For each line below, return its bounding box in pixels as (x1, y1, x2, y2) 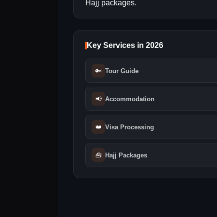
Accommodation (105, 95, 155, 103)
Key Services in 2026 (87, 41, 163, 50)
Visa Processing (105, 123, 154, 131)
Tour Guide (105, 67, 139, 75)
